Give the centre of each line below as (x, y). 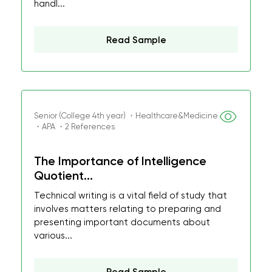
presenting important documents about (122, 222)
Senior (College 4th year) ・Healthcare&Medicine (126, 116)
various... (53, 236)
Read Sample (136, 40)
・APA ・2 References (74, 127)
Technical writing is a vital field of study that (131, 195)
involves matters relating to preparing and (127, 209)
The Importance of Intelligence (120, 161)
